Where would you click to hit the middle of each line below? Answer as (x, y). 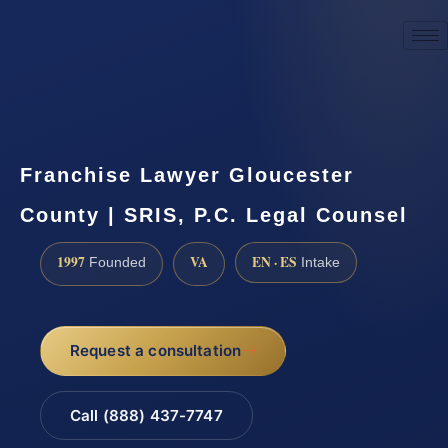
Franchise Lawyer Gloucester (187, 174)
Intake (318, 262)
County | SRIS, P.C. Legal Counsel (214, 214)
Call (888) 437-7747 (146, 416)
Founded (115, 262)
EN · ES (274, 261)
